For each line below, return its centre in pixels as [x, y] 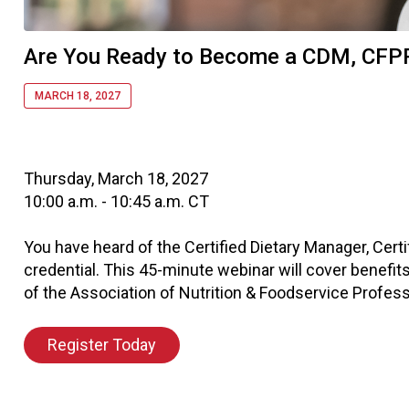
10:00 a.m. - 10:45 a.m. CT [116, 201]
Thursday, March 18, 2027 [116, 178]
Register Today [102, 344]
